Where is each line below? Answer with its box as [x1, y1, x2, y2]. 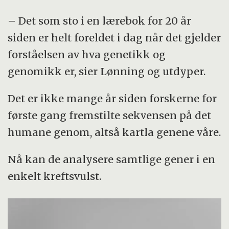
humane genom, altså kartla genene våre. [8, 125, 221, 139]
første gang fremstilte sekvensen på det [8, 108, 212, 122]
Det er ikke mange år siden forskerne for [8, 91, 217, 105]
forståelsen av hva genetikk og [8, 48, 166, 61]
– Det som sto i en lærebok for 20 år [8, 14, 192, 27]
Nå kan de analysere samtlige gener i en [8, 152, 216, 166]
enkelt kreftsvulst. [8, 169, 102, 182]
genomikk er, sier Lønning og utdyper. [8, 64, 206, 78]
